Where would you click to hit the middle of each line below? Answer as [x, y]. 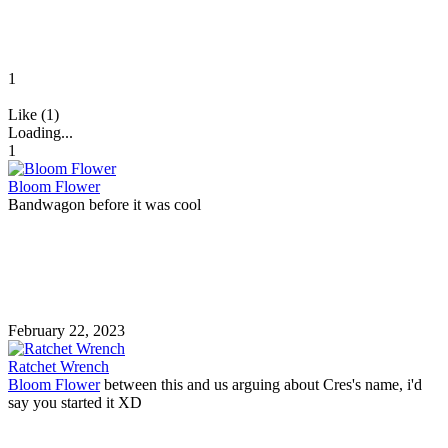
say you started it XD [75, 402]
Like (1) [33, 114]
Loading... [40, 132]
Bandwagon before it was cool [104, 204]
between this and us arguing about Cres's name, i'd [261, 384]
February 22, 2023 [66, 330]
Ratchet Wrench [58, 366]
